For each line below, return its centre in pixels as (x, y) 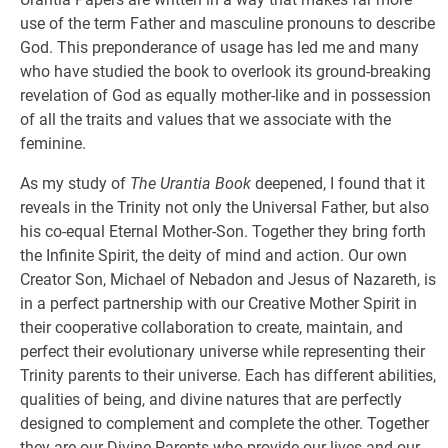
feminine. (53, 143)
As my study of (75, 183)
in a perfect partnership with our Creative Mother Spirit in (218, 303)
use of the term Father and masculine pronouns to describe (227, 23)
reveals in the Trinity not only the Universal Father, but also (224, 207)
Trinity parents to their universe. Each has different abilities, (228, 375)
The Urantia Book (190, 183)
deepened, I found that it (338, 183)
